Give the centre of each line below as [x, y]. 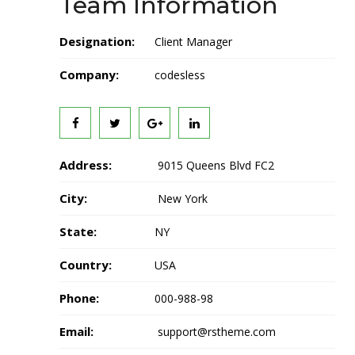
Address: [86, 164]
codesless [180, 74]
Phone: [79, 298]
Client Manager [193, 41]
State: [78, 231]
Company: [89, 74]
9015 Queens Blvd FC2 [214, 165]
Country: [86, 264]
